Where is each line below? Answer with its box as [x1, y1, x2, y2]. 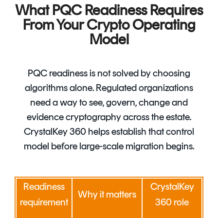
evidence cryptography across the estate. [27, 111, 191, 123]
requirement [20, 198, 68, 208]
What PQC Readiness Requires [15, 1, 203, 19]
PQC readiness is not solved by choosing [28, 67, 190, 79]
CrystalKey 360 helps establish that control [24, 126, 194, 138]
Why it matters [78, 190, 136, 200]
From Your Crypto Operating [23, 16, 195, 34]
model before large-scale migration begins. [24, 140, 194, 152]
